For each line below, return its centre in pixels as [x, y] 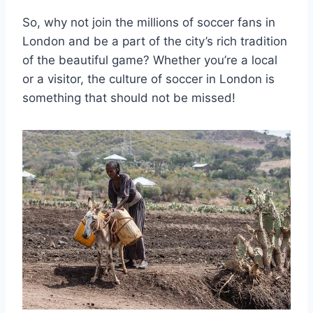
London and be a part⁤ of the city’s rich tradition [155, 42]
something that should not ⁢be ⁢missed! [129, 98]
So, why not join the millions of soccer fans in [149, 23]
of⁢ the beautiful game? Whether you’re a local [150, 60]
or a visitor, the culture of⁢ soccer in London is [148, 79]
